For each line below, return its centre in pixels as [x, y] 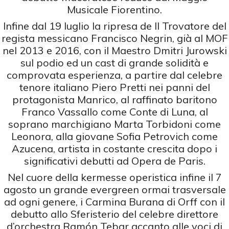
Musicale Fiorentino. [114, 9]
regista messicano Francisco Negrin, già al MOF [114, 38]
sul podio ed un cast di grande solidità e [114, 62]
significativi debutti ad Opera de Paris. [114, 161]
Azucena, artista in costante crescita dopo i [114, 148]
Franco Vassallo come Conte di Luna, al [114, 111]
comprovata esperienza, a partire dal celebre [114, 75]
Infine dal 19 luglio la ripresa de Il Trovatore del [114, 26]
